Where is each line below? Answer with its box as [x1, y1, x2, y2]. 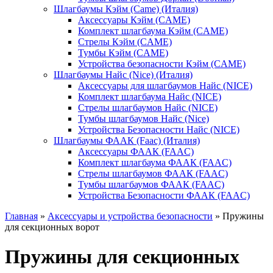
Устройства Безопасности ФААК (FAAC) [78, 190, 250, 200]
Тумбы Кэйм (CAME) [78, 48, 168, 58]
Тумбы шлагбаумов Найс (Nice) [78, 113, 209, 124]
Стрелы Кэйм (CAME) [78, 37, 172, 47]
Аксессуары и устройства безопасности [48, 211, 213, 221]
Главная [5, 211, 38, 221]
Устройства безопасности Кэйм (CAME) [78, 58, 246, 69]
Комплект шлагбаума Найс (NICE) [78, 91, 221, 102]
